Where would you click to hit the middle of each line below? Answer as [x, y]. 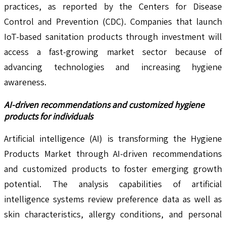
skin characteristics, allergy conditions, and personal [113, 214]
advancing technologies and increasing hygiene [113, 67]
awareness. [25, 82]
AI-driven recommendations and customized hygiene [104, 104]
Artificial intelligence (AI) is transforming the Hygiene [113, 138]
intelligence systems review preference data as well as [113, 199]
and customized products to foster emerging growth [113, 168]
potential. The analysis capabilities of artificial [113, 184]
